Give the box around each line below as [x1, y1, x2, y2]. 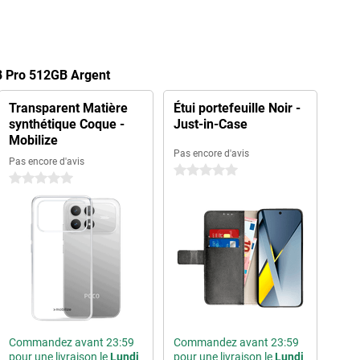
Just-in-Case [173, 117, 247, 132]
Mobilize [8, 133, 58, 148]
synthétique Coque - [8, 117, 125, 132]
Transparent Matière [8, 100, 128, 116]
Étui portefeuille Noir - [173, 100, 301, 116]
